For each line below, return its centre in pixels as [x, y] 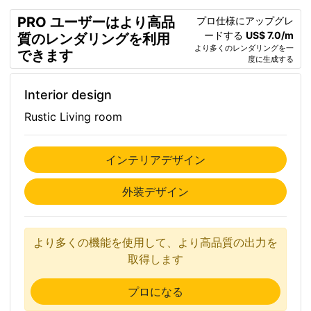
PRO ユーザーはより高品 [96, 22]
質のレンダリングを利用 [94, 39]
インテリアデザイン [155, 160]
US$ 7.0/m [270, 35]
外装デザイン [155, 192]
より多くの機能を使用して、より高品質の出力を [155, 242]
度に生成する [271, 59]
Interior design [68, 95]
